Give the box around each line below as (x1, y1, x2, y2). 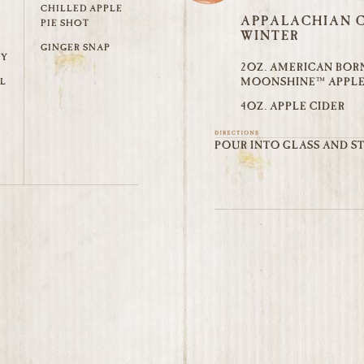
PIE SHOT (41, 17, 89, 29)
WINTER (240, 26, 299, 44)
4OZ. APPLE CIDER (240, 98, 345, 113)
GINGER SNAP (41, 41, 110, 54)
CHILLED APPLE (41, 2, 123, 15)
